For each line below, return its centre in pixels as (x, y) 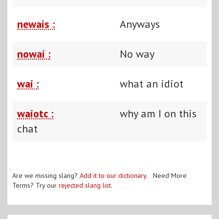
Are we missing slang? (46, 175)
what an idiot (152, 83)
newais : (36, 24)
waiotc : (35, 113)
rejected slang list (85, 185)
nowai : (34, 54)
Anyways (140, 24)
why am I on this (158, 113)
